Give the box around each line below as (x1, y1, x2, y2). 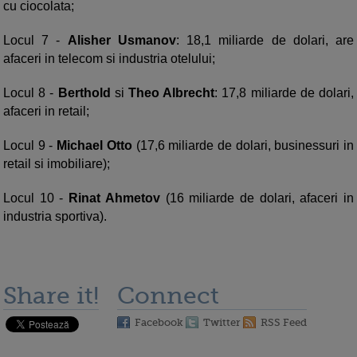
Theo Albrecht (128, 86, 215, 100)
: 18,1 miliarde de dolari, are (175, 33, 355, 48)
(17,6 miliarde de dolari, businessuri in (135, 139, 355, 153)
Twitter (203, 316, 241, 329)
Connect (117, 282, 219, 310)
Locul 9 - (3, 139, 57, 153)
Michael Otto (57, 139, 136, 153)
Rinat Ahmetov (63, 191, 160, 206)
